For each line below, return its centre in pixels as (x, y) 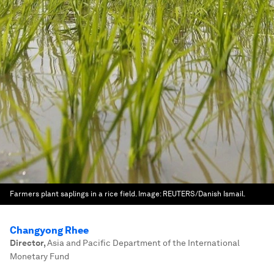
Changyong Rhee (49, 230)
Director (27, 243)
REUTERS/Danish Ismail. (204, 194)
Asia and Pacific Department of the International (143, 243)
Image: (150, 194)
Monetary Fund (39, 256)
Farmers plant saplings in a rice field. (73, 194)
